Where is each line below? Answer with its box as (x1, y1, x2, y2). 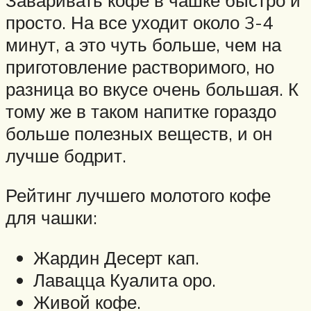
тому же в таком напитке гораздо (6, 99, 276, 122)
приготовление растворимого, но (6, 55, 274, 78)
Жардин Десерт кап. (33, 246, 199, 269)
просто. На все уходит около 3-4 (6, 10, 273, 33)
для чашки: (6, 206, 97, 229)
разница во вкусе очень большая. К (6, 77, 299, 100)
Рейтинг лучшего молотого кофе (6, 184, 271, 207)
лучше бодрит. (6, 144, 126, 167)
